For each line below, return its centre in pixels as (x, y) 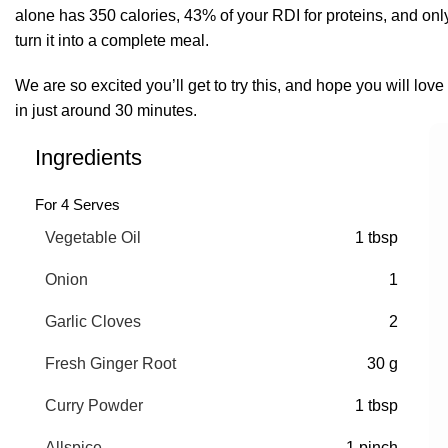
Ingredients (88, 157)
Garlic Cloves (93, 321)
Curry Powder (94, 405)
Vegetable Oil (93, 237)
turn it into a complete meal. (112, 40)
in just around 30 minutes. (106, 110)
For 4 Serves (77, 204)
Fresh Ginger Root (110, 363)
